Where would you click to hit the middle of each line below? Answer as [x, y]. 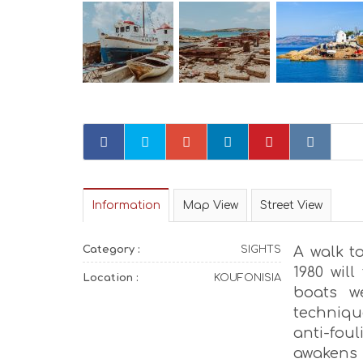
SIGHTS [261, 249]
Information [126, 205]
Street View [291, 205]
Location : [111, 278]
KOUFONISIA [247, 278]
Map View [210, 205]
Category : [111, 249]
